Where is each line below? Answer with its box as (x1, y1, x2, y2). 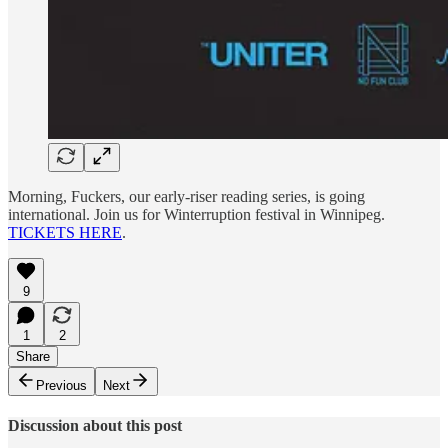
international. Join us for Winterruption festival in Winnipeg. (8, 206, 385, 224)
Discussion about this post (8, 417, 182, 435)
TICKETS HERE (8, 224, 122, 242)
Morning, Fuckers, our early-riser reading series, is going (8, 188, 365, 206)
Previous (36, 378, 87, 394)
